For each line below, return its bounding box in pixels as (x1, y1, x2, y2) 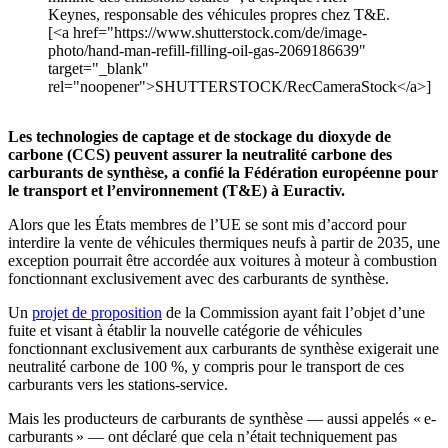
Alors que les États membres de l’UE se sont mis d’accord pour (8, 216, 406, 234)
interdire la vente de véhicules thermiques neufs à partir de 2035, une (8, 234, 440, 252)
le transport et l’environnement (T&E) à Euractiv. (8, 182, 345, 200)
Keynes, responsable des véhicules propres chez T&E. (48, 6, 390, 24)
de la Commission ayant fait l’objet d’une (162, 304, 425, 322)
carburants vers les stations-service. (8, 376, 228, 394)
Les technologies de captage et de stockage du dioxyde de (8, 128, 391, 146)
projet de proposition (32, 304, 162, 322)
